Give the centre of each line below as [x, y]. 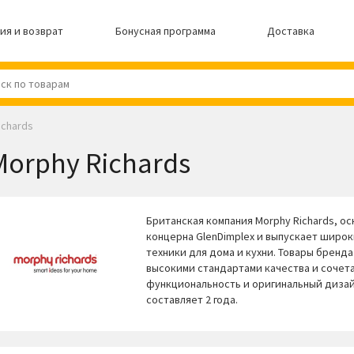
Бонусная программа [165, 31]
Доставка [291, 31]
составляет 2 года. [192, 299]
